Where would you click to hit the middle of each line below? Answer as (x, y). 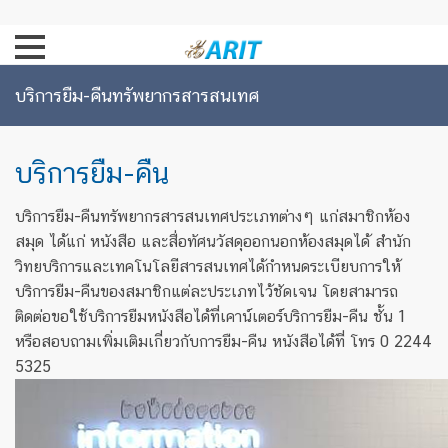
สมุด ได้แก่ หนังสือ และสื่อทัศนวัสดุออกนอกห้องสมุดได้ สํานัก (213, 241)
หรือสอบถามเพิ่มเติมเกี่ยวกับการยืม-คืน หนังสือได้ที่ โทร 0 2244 (223, 341)
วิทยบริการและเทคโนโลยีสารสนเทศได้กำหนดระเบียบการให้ (208, 266)
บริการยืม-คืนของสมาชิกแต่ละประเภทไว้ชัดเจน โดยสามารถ (206, 291)
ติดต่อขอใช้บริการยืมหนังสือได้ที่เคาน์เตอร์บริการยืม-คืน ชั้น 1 (211, 316)
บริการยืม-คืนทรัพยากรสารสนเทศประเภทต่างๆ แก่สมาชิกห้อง (212, 216)
